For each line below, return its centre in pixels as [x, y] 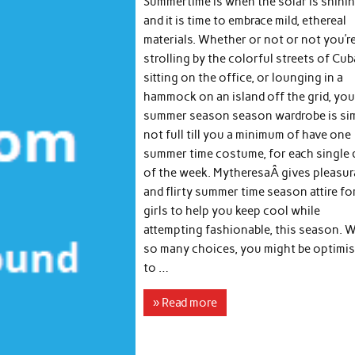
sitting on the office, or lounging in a [244, 77]
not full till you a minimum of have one [248, 134]
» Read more [185, 302]
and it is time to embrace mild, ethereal [245, 20]
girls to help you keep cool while [232, 210]
